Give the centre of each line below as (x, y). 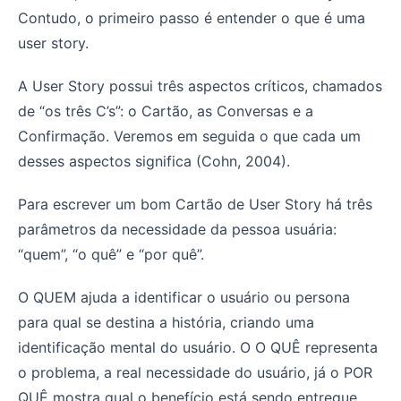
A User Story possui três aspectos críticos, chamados (200, 85)
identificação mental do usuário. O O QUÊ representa (198, 347)
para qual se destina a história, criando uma (166, 322)
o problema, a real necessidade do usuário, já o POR (195, 372)
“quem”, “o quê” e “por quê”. (111, 254)
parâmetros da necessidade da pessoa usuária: (177, 229)
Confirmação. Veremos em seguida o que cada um (189, 136)
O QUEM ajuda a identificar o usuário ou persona (184, 297)
